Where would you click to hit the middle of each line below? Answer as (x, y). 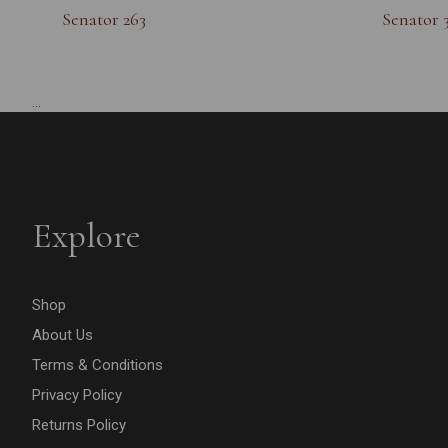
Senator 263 (104, 19)
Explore (86, 236)
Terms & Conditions (97, 365)
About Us (62, 335)
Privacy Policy (77, 395)
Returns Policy (79, 425)
